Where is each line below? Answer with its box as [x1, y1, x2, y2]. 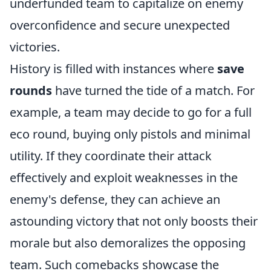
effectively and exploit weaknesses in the [10, 169, 238, 186]
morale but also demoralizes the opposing [10, 235, 246, 251]
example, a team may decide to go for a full [10, 104, 252, 120]
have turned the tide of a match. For [52, 82, 255, 99]
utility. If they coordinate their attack [10, 148, 212, 164]
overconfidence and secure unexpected [10, 17, 230, 33]
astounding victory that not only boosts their [10, 213, 258, 229]
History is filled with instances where [10, 60, 217, 77]
